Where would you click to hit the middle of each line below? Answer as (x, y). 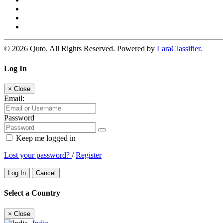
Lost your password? (38, 155)
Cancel (46, 173)
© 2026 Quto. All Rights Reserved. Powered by (80, 49)
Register (89, 155)
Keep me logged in (45, 138)
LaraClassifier (178, 49)
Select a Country (32, 193)
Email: (14, 99)
